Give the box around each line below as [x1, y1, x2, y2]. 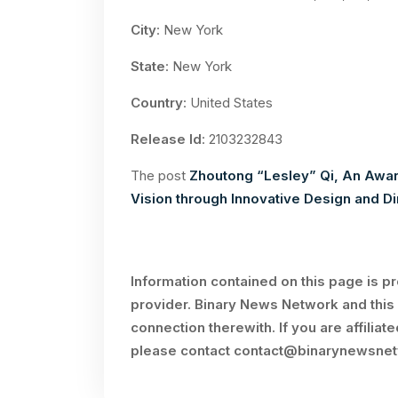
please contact [131, 342, 234, 359]
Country [131, 94, 183, 111]
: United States [183, 94, 273, 111]
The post [131, 167, 189, 184]
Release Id [131, 131, 202, 147]
